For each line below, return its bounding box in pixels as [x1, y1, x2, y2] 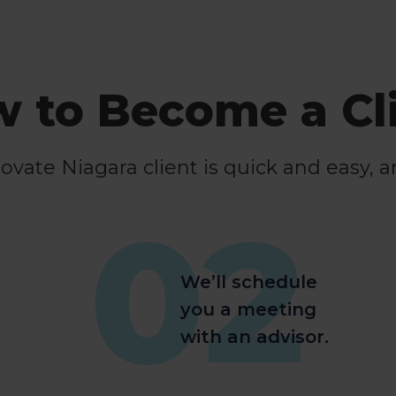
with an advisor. [179, 325, 329, 347]
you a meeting [179, 298, 316, 320]
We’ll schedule [179, 270, 317, 293]
